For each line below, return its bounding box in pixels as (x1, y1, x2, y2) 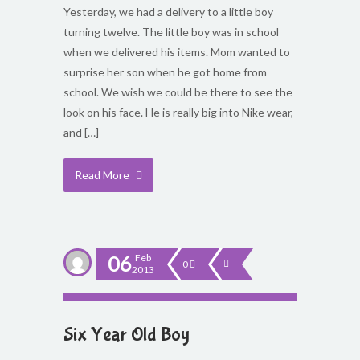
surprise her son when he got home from (63, 65, 267, 79)
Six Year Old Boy (63, 324, 190, 346)
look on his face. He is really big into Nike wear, (63, 105, 293, 119)
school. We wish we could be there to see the (63, 85, 292, 99)
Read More (75, 168, 132, 182)
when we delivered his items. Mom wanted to (63, 45, 290, 59)
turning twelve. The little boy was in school (63, 25, 279, 39)
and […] (63, 125, 99, 139)
